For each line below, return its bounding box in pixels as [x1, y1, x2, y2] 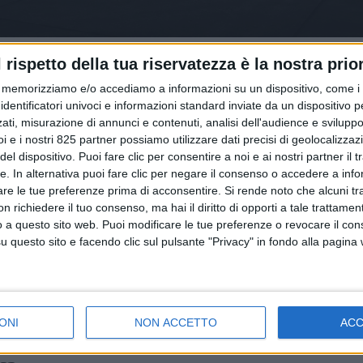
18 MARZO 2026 [181, 181, 265, 195]
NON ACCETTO [135, 315, 218, 329]
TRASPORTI [181, 165, 250, 180]
